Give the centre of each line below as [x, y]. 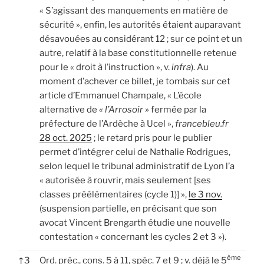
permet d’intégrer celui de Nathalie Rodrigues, [135, 152]
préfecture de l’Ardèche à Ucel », [107, 123]
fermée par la [179, 109]
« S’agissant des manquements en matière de [134, 10]
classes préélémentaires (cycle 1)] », [114, 194]
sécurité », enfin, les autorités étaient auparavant [140, 24]
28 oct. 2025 [66, 138]
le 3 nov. [205, 194]
